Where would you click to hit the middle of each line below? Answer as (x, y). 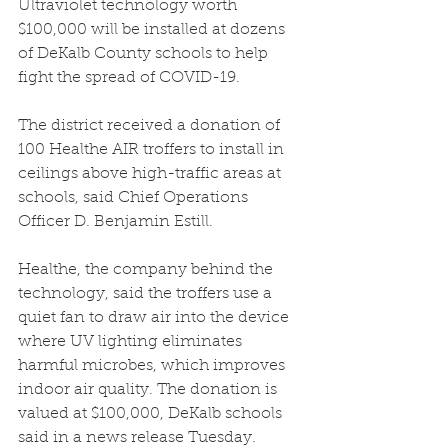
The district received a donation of (151, 125)
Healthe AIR (94, 149)
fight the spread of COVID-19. (129, 77)
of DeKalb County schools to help (145, 53)
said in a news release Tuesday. (137, 437)
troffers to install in (213, 149)
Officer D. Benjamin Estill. (115, 221)
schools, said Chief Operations (135, 197)
